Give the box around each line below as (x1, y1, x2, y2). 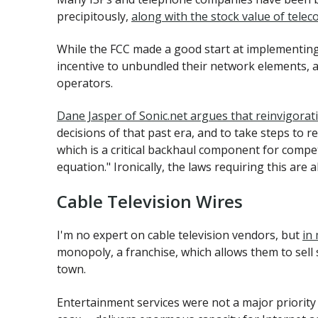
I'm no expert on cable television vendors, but (57, 227, 302, 243)
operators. (57, 75, 113, 91)
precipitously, (57, 8, 131, 24)
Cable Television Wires (57, 189, 243, 213)
